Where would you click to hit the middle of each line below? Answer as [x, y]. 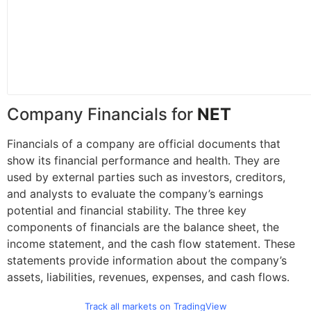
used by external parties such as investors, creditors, [146, 177]
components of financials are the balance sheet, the [143, 227]
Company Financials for [102, 114]
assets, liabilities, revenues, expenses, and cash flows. [148, 277]
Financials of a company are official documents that [144, 143]
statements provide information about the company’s [147, 260]
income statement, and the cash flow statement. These [151, 243]
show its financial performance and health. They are [143, 160]
